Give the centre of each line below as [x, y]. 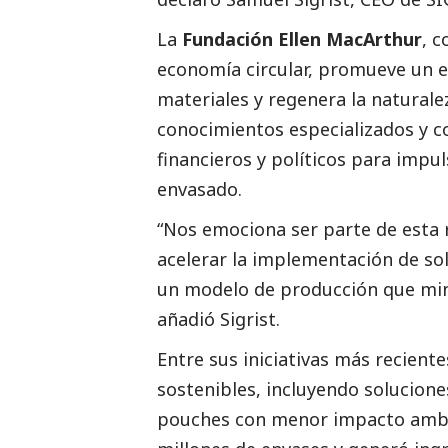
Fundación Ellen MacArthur [302, 38]
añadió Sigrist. [218, 318]
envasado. [199, 188]
